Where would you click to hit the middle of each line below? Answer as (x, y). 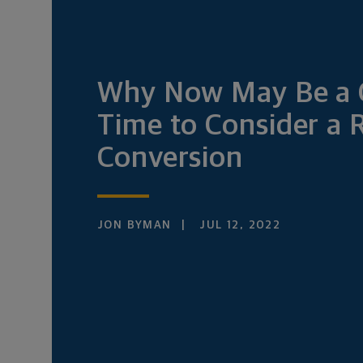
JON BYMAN (135, 225)
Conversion (170, 159)
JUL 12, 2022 (238, 225)
